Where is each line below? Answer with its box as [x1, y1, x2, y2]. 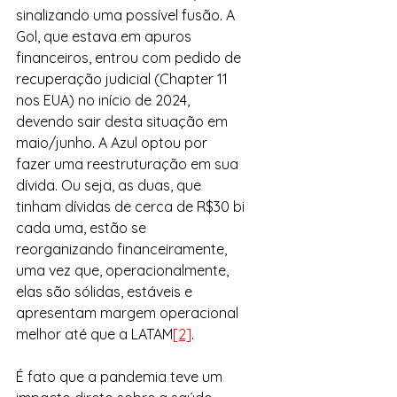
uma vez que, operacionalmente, [16, 261, 232, 279]
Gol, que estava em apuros [16, 27, 195, 45]
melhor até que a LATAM [16, 325, 173, 343]
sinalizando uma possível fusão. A [16, 6, 238, 24]
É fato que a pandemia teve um [16, 368, 226, 385]
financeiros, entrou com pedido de [16, 49, 245, 66]
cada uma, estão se [16, 219, 150, 237]
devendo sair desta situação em [16, 113, 231, 130]
